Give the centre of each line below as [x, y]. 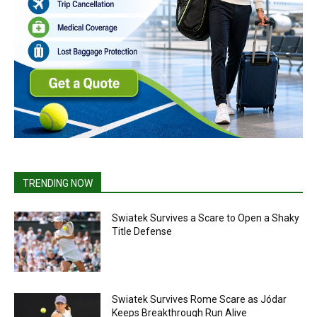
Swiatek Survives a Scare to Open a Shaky [206, 218]
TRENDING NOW [58, 183]
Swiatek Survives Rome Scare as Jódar [200, 300]
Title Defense [142, 231]
